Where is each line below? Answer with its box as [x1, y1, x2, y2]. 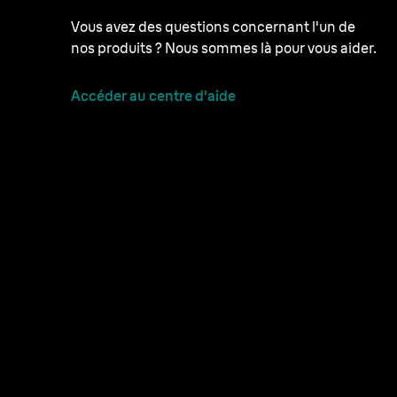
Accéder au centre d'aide [71, 86, 236, 105]
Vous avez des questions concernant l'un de [71, 17, 355, 35]
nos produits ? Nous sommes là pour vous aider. [71, 38, 377, 57]
